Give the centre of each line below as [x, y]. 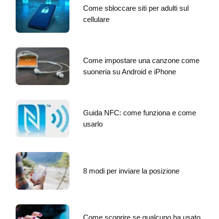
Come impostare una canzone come [141, 61]
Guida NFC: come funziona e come [140, 113]
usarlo [93, 124]
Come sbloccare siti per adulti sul [136, 8]
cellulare [96, 20]
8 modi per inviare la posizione [131, 171]
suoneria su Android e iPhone [130, 72]
